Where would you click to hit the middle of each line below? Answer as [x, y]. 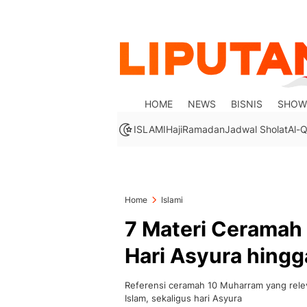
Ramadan [204, 129]
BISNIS [247, 104]
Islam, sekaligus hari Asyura [183, 298]
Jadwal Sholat [256, 129]
